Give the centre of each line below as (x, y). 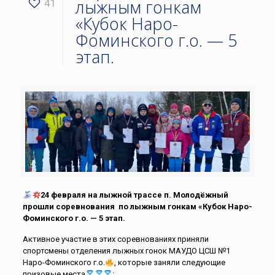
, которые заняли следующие (169, 263)
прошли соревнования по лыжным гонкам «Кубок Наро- (137, 207)
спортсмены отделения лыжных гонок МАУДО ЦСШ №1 (126, 251)
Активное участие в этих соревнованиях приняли (115, 239)
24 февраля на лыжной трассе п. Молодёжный (135, 195)
